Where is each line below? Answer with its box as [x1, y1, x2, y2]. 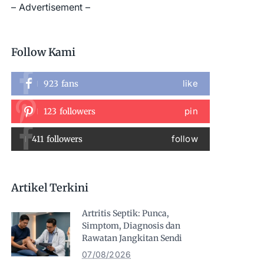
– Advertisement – [11, 1, 91, 13]
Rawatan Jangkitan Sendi [82, 233, 183, 243]
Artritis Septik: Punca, [82, 208, 170, 219]
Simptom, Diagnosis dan [82, 220, 181, 231]
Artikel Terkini [11, 181, 88, 194]
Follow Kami [11, 45, 76, 59]
